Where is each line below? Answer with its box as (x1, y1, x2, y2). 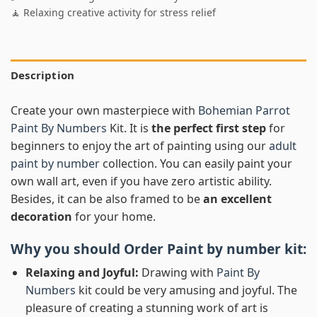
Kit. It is (110, 120, 151, 136)
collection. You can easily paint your (100, 155, 292, 171)
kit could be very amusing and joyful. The (75, 282, 297, 299)
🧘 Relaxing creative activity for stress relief (11, 5, 216, 19)
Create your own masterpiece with (11, 102, 198, 118)
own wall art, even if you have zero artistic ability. (11, 173, 272, 189)
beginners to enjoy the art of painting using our (11, 137, 269, 154)
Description (11, 67, 75, 82)
